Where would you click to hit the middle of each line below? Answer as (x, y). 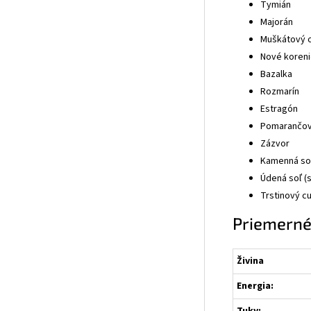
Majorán (277, 23)
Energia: (255, 286)
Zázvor (275, 144)
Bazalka (276, 75)
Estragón (279, 109)
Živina (250, 261)
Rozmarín (280, 92)
